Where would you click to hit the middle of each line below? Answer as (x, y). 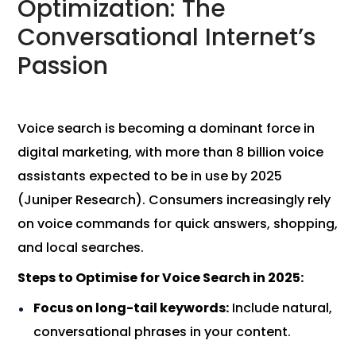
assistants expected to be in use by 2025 (150, 176)
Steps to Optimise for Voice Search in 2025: (161, 278)
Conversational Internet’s (167, 38)
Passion (63, 66)
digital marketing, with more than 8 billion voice (171, 153)
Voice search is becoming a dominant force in (166, 129)
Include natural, (281, 308)
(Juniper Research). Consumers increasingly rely (174, 200)
